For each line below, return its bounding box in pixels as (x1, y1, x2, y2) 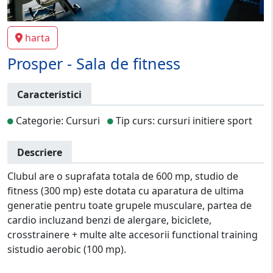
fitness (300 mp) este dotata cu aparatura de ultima (7, 183, 244, 197)
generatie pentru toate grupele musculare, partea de (7, 198, 252, 212)
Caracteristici (17, 87, 82, 101)
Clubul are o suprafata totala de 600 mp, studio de (7, 169, 238, 183)
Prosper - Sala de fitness (7, 52, 180, 74)
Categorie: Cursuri (13, 113, 100, 127)
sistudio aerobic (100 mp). (7, 242, 126, 256)
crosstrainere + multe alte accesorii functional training (7, 227, 258, 241)
